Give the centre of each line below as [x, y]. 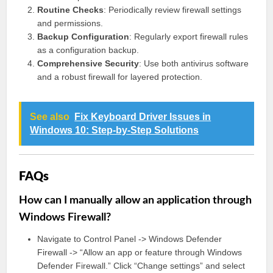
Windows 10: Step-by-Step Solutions [115, 130]
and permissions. [70, 23]
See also [50, 117]
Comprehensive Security [88, 63]
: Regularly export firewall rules [189, 37]
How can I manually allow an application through [136, 200]
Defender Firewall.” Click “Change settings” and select [141, 266]
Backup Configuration [83, 37]
